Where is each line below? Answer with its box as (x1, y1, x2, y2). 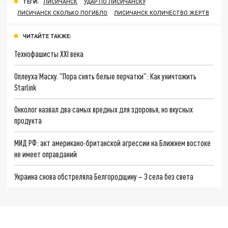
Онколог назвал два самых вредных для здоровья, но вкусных (14, 104, 193, 115)
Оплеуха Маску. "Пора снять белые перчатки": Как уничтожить (14, 71, 197, 81)
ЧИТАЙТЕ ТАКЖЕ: (23, 33, 71, 40)
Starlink (14, 82, 37, 92)
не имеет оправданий (14, 149, 77, 159)
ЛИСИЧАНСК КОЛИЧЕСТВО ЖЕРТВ (114, 9, 210, 16)
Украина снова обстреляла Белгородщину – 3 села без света (14, 171, 194, 181)
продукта (14, 116, 42, 126)
